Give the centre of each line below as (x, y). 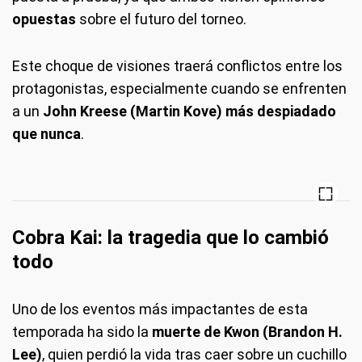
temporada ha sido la (82, 332)
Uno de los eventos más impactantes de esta (160, 309)
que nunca (46, 134)
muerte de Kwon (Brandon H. (247, 332)
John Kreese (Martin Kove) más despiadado (189, 112)
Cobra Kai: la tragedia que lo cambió (170, 238)
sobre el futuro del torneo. (161, 19)
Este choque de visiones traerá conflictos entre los (177, 66)
